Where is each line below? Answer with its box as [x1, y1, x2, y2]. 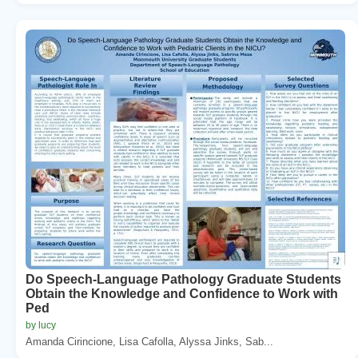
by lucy [26, 319, 56, 331]
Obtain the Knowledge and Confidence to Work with [26, 286, 338, 300]
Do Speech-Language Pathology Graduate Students [26, 272, 341, 286]
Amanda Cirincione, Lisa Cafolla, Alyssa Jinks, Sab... [26, 335, 273, 348]
